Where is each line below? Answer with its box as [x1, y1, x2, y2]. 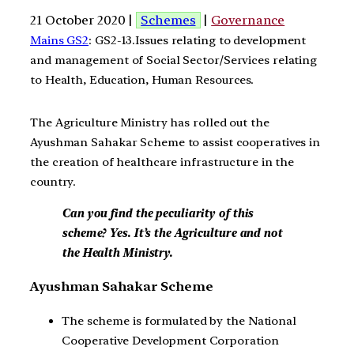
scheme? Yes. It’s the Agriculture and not [62, 225, 282, 240]
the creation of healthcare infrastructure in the [30, 155, 295, 170]
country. [30, 175, 77, 190]
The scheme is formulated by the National [62, 314, 296, 329]
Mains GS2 [30, 32, 89, 47]
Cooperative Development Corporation [62, 333, 279, 348]
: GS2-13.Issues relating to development [88, 32, 307, 47]
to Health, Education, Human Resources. [30, 72, 254, 87]
